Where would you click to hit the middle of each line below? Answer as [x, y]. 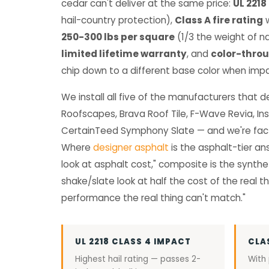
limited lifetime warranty [124, 54]
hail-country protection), [118, 20]
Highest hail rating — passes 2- [138, 259]
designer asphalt [131, 147]
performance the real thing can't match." [153, 198]
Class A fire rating [219, 20]
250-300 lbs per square [118, 37]
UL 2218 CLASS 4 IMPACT [133, 242]
